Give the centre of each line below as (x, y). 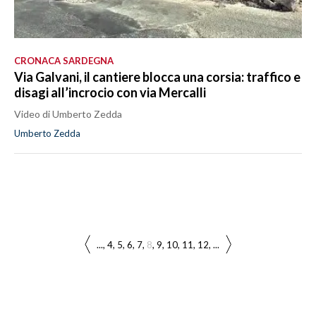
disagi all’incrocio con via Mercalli (110, 92)
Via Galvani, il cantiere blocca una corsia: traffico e (157, 77)
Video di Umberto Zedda (68, 114)
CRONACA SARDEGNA (64, 60)
